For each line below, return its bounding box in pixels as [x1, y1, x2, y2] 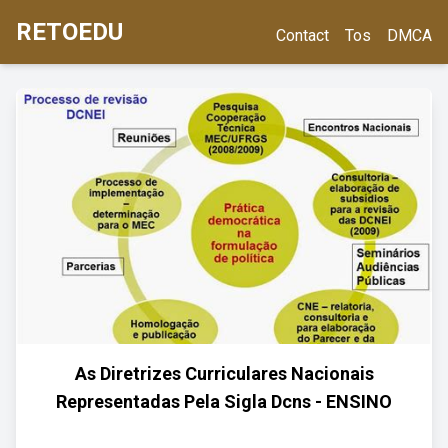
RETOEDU [16, 18, 123, 46]
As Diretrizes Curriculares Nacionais [74, 363, 374, 384]
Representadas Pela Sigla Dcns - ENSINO [56, 391, 392, 412]
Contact [276, 26, 329, 45]
